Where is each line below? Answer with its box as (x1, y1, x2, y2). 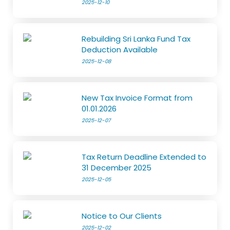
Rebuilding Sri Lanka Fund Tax (82, 33, 191, 45)
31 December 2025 (82, 162, 152, 174)
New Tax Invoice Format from (82, 92, 193, 104)
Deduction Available (82, 44, 158, 55)
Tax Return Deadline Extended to (82, 151, 207, 163)
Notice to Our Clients (82, 210, 162, 222)
